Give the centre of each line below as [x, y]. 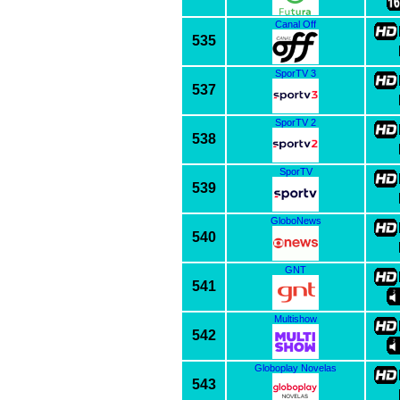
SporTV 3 [296, 73]
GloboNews [296, 220]
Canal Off [296, 24]
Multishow [296, 318]
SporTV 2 [296, 122]
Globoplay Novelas [296, 367]
